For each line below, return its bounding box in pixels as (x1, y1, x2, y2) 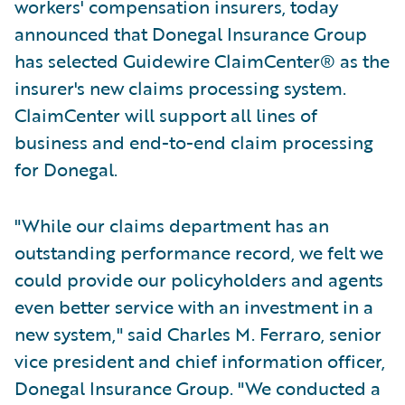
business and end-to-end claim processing (14, 128, 373, 155)
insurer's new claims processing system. (14, 74, 346, 101)
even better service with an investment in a (14, 293, 373, 320)
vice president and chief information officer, (14, 347, 385, 374)
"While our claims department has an (14, 212, 329, 239)
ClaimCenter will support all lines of (14, 101, 317, 128)
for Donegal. (14, 155, 118, 183)
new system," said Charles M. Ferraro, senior (14, 320, 381, 347)
